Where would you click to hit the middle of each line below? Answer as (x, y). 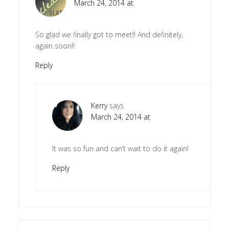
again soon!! (55, 46)
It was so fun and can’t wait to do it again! (120, 149)
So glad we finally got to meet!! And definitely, (109, 35)
